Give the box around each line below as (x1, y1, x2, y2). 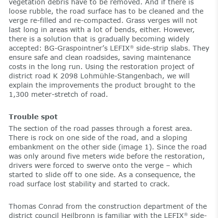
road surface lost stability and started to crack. (8, 179, 170, 188)
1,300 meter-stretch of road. (8, 90, 108, 98)
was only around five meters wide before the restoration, (8, 151, 205, 160)
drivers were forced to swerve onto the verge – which (8, 161, 192, 169)
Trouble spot (8, 112, 57, 121)
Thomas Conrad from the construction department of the (8, 202, 207, 211)
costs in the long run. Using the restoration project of (8, 62, 194, 71)
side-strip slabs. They (133, 43, 209, 52)
